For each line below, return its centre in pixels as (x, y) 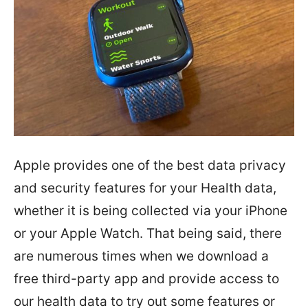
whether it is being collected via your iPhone (151, 211)
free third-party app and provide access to (146, 279)
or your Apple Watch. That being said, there (148, 233)
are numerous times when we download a (141, 256)
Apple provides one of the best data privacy (150, 165)
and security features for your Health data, (145, 188)
